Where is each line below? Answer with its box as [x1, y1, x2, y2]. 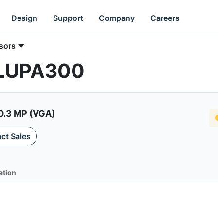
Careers [150, 13, 180, 23]
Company [99, 13, 135, 23]
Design [11, 13, 38, 23]
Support [53, 13, 84, 23]
